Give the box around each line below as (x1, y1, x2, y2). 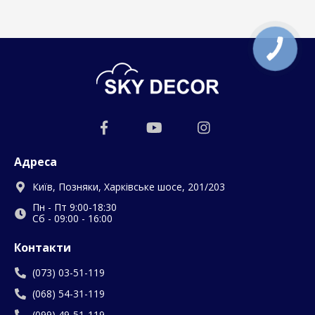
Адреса (14, 154, 57, 169)
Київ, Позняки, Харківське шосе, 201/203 (32, 180, 225, 193)
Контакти (14, 240, 71, 255)
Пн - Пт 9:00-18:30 (32, 200, 117, 214)
